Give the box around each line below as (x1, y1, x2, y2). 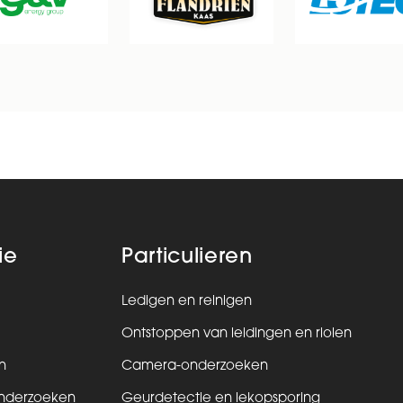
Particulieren (121, 247, 253, 269)
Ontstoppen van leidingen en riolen (121, 327, 352, 341)
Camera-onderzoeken (121, 359, 268, 373)
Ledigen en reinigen (121, 294, 252, 309)
